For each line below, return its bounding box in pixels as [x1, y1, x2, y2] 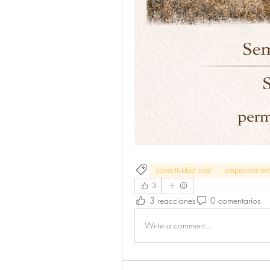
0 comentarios [210, 195, 260, 207]
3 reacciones [149, 195, 195, 207]
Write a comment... [145, 219, 212, 231]
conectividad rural [156, 165, 211, 175]
